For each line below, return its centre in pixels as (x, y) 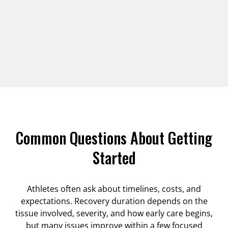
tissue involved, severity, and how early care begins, (114, 213)
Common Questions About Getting (114, 137)
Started (114, 157)
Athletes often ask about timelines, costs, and (114, 189)
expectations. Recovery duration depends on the (114, 201)
